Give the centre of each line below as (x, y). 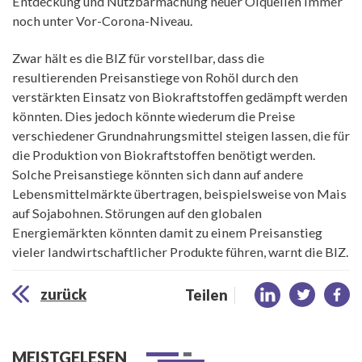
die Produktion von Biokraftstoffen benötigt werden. (164, 155)
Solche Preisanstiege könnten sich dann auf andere (158, 175)
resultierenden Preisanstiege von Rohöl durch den (155, 78)
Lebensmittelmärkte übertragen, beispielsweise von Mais (179, 194)
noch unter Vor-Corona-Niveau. (102, 21)
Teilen (206, 295)
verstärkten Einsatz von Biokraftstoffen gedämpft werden (180, 97)
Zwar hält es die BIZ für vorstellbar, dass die (138, 58)
